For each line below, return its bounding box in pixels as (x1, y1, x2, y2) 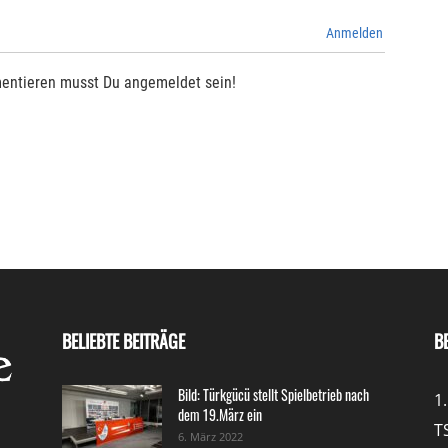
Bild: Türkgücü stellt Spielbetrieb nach (178, 384, 369, 406)
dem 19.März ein (178, 404, 262, 426)
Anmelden (323, 25, 383, 42)
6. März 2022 (178, 429, 243, 445)
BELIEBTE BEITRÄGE (62, 328, 185, 355)
